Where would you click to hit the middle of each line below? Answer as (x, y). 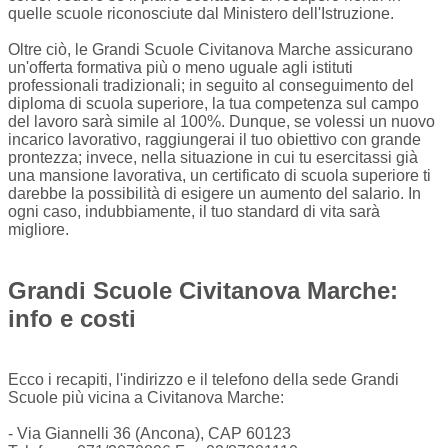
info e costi (72, 319)
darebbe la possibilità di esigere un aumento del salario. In (214, 194)
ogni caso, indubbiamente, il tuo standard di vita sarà (194, 212)
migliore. (38, 230)
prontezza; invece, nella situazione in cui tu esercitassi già (213, 158)
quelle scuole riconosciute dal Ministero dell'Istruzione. (201, 14)
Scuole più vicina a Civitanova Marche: (146, 398)
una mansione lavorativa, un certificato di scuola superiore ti (219, 176)
